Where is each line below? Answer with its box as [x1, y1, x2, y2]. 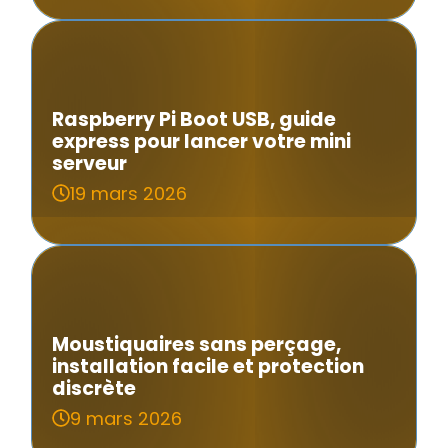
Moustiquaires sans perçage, [52, 330, 342, 358]
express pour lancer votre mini [52, 127, 352, 155]
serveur [52, 149, 128, 177]
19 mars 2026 [70, 180, 188, 206]
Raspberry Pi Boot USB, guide [52, 105, 337, 133]
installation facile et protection [52, 352, 365, 380]
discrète [52, 374, 137, 402]
